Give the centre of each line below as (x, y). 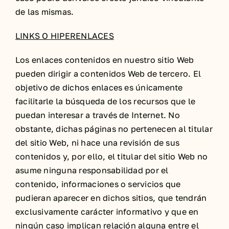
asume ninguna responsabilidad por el (92, 170)
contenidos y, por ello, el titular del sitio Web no (112, 156)
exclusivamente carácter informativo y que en (107, 212)
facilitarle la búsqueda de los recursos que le (106, 101)
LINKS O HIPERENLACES (65, 36)
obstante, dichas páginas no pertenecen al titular (114, 129)
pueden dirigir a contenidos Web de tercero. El (108, 74)
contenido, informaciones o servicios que (98, 184)
